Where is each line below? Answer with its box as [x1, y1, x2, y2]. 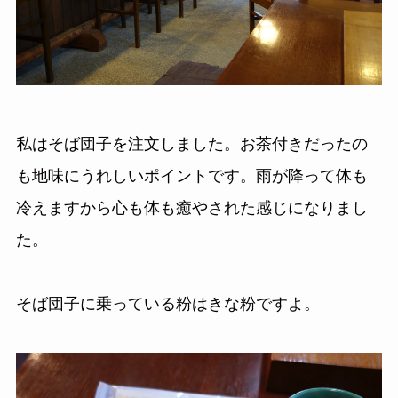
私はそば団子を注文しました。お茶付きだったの [15, 137, 368, 154]
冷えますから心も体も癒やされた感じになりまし [15, 201, 368, 218]
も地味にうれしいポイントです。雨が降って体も [15, 169, 368, 186]
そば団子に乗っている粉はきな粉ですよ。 [15, 297, 320, 314]
